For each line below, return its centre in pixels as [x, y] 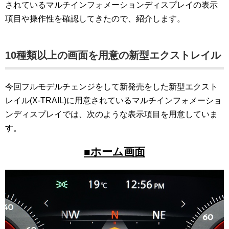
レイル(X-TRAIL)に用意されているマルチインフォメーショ [113, 100]
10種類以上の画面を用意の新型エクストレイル [113, 55]
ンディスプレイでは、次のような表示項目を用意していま [111, 114]
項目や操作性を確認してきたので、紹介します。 [95, 18]
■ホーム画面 [114, 152]
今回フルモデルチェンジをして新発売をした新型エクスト [111, 86]
